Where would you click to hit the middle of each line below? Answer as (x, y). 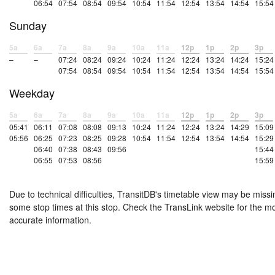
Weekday (32, 93)
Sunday (28, 25)
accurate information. (50, 220)
